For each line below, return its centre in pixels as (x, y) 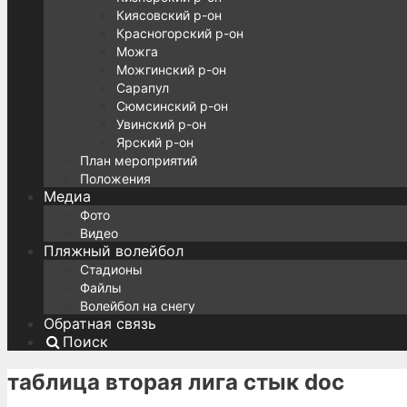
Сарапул (143, 88)
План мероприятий (139, 160)
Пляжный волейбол (114, 251)
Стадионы (111, 269)
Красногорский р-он (180, 33)
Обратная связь (100, 323)
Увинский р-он (161, 124)
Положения (115, 179)
